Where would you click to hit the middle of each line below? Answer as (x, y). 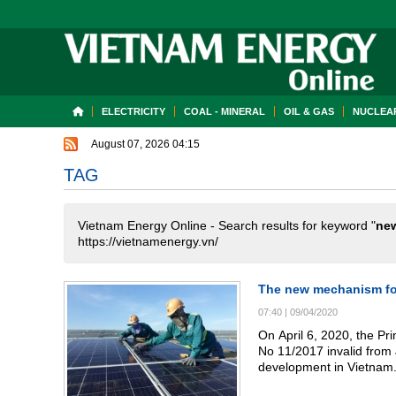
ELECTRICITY (133, 111)
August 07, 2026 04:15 (145, 144)
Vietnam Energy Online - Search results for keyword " (227, 225)
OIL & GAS (309, 111)
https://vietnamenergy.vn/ (148, 241)
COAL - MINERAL (225, 111)
